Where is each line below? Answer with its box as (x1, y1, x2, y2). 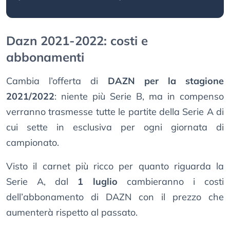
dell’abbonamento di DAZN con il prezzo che (6, 191, 224, 203)
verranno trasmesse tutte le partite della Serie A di (6, 106, 224, 118)
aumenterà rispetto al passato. (6, 206, 138, 219)
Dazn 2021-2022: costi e (6, 33, 148, 49)
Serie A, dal (6, 176, 78, 188)
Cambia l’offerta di (6, 75, 108, 87)
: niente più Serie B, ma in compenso (54, 90, 224, 103)
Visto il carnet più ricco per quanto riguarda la (6, 160, 224, 172)
